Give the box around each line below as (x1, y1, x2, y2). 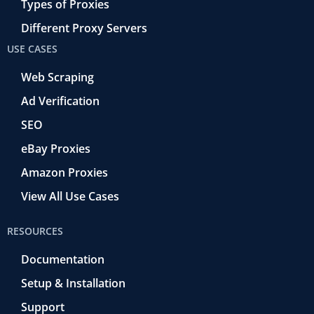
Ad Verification (21, 93, 100, 109)
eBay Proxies (21, 140, 90, 156)
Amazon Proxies (21, 164, 108, 180)
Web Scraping (21, 69, 94, 85)
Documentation (21, 251, 104, 267)
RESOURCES (7, 224, 63, 238)
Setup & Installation (21, 275, 125, 291)
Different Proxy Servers (21, 20, 147, 36)
